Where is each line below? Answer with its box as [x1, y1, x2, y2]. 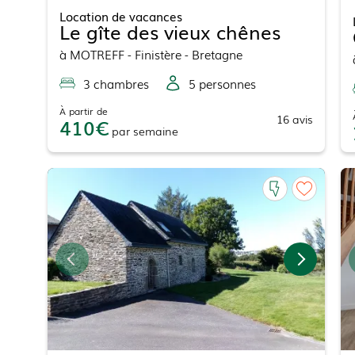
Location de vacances [59, 7, 182, 25]
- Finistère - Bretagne [124, 45, 242, 63]
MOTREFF [69, 45, 124, 63]
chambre [90, 74, 143, 93]
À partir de [59, 104, 108, 119]
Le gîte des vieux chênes [59, 17, 281, 46]
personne [195, 74, 250, 93]
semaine [132, 123, 178, 139]
